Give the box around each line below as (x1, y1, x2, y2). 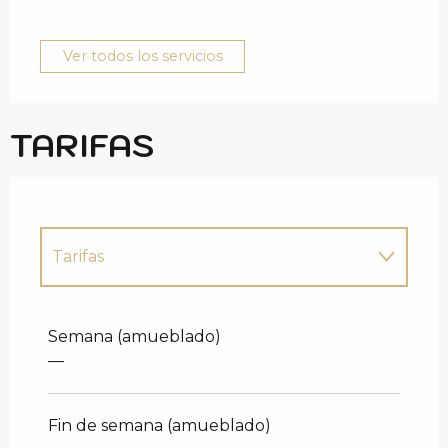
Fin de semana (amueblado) (48, 415, 271, 435)
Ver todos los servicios (62, 47, 223, 66)
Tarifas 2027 (52, 304, 149, 324)
